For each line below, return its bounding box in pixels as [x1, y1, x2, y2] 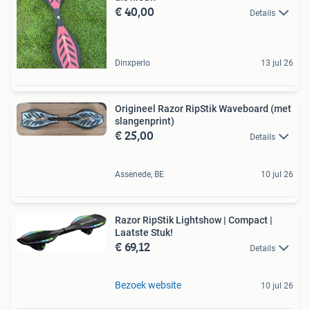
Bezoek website [115, 280, 181, 291]
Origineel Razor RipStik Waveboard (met [115, 102, 291, 114]
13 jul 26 [261, 57, 293, 68]
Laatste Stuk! [115, 226, 173, 238]
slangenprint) [115, 115, 174, 127]
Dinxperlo [115, 57, 150, 68]
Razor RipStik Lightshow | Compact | [115, 214, 273, 226]
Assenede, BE [115, 169, 164, 179]
